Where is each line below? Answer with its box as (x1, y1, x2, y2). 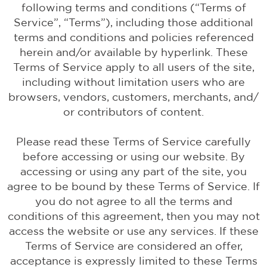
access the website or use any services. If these (8, 225, 259, 237)
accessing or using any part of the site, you (20, 165, 247, 178)
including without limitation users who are (22, 76, 245, 88)
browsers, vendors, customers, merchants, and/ (8, 91, 259, 103)
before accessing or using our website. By (22, 150, 245, 163)
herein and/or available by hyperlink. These (19, 46, 248, 58)
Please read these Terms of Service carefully (16, 135, 251, 148)
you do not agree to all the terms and (35, 195, 232, 207)
